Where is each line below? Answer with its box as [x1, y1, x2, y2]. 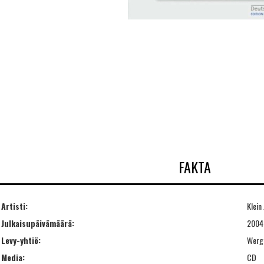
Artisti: [1, 199, 28, 212]
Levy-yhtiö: [1, 233, 41, 246]
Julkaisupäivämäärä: [1, 216, 74, 229]
